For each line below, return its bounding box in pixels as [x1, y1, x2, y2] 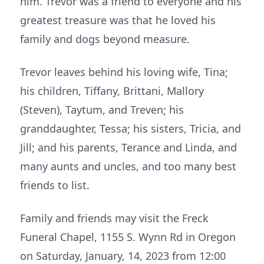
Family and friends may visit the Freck [20, 211, 209, 225]
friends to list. [20, 178, 90, 192]
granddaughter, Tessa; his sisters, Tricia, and [20, 121, 241, 136]
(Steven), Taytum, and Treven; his [20, 103, 184, 117]
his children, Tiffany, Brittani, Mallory [20, 84, 204, 98]
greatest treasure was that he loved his [20, 13, 216, 27]
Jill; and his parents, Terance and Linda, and [20, 140, 237, 154]
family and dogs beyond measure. [20, 32, 190, 46]
